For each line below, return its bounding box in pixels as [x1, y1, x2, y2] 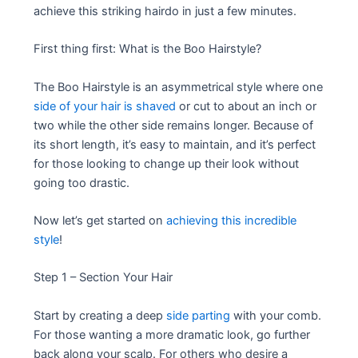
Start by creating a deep [34, 308, 167, 323]
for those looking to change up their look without [34, 156, 300, 171]
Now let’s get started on [34, 213, 167, 228]
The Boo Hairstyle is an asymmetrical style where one [34, 79, 324, 94]
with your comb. [230, 308, 322, 323]
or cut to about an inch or [176, 98, 317, 113]
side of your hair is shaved [34, 98, 177, 113]
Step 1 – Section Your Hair [34, 270, 173, 285]
